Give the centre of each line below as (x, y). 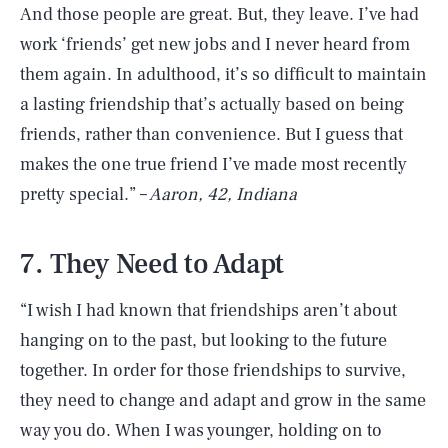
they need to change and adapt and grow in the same (223, 400)
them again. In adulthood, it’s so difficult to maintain (223, 74)
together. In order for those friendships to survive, (213, 370)
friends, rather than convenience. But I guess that (211, 134)
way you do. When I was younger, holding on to (201, 430)
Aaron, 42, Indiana (222, 194)
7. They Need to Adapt (152, 264)
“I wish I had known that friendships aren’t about (208, 310)
